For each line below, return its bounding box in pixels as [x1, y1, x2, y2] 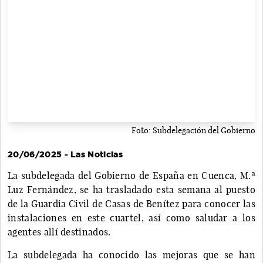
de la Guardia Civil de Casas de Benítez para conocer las [8, 197, 255, 210]
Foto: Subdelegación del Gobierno [131, 124, 255, 136]
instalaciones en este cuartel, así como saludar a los [8, 211, 255, 224]
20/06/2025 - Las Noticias [8, 149, 123, 159]
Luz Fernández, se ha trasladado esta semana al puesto [8, 183, 255, 195]
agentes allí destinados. [8, 225, 111, 238]
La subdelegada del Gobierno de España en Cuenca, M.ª [8, 169, 255, 181]
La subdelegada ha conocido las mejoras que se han [8, 248, 255, 261]
